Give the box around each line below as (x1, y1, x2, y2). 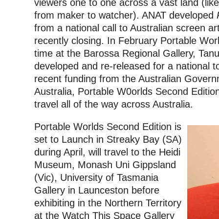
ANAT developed (142, 10, 217, 21)
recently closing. (34, 35, 104, 46)
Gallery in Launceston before (34, 184, 159, 196)
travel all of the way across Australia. (34, 99, 193, 110)
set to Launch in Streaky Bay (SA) (34, 133, 182, 145)
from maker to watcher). (34, 10, 139, 21)
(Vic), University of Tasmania (34, 172, 158, 183)
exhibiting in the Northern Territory (34, 197, 181, 208)
